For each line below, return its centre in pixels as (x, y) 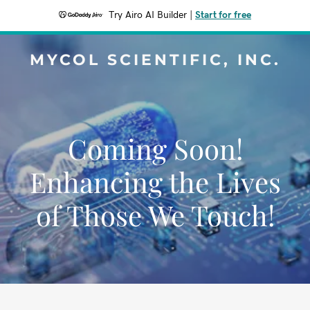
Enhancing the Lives (155, 182)
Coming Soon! (155, 148)
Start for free (223, 15)
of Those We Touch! (155, 215)
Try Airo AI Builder (148, 15)
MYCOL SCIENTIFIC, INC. (155, 60)
